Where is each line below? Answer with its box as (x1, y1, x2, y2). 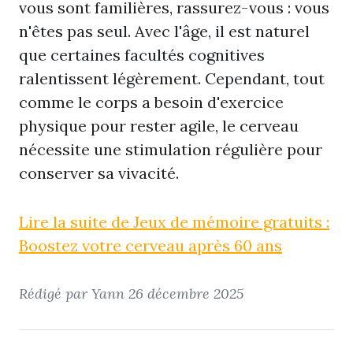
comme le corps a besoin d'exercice (19, 92, 284, 112)
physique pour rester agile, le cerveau (19, 116, 299, 136)
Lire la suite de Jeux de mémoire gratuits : (19, 212, 329, 232)
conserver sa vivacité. (19, 163, 179, 183)
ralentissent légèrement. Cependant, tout (19, 69, 325, 88)
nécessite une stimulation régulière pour (19, 139, 322, 159)
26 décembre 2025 (128, 284, 243, 303)
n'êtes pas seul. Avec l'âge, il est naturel (19, 21, 310, 41)
